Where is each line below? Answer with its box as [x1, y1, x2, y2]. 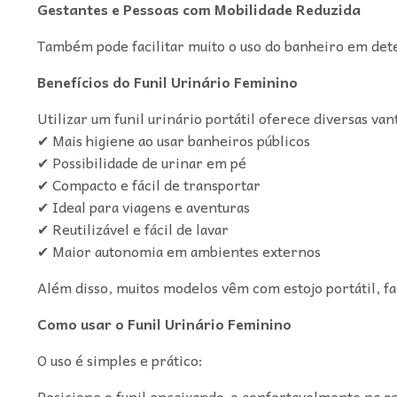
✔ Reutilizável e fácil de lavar [36, 216, 229, 240]
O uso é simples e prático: [36, 347, 203, 371]
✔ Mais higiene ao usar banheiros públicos [36, 128, 310, 152]
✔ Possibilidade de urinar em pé [36, 150, 246, 174]
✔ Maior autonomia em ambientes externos [36, 238, 321, 262]
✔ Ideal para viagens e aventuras [36, 194, 250, 218]
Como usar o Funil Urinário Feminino [36, 311, 292, 335]
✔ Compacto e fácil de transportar [36, 172, 261, 196]
